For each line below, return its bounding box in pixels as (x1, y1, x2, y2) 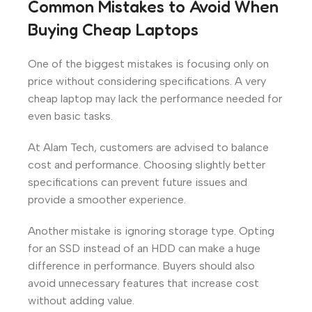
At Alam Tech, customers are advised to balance (28, 140, 269, 154)
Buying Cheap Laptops (28, 19, 198, 40)
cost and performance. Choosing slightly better (28, 157, 265, 171)
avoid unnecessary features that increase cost (28, 276, 259, 290)
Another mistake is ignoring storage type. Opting (28, 224, 274, 237)
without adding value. (28, 293, 134, 307)
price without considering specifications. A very (28, 74, 266, 88)
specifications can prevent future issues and (28, 175, 247, 189)
